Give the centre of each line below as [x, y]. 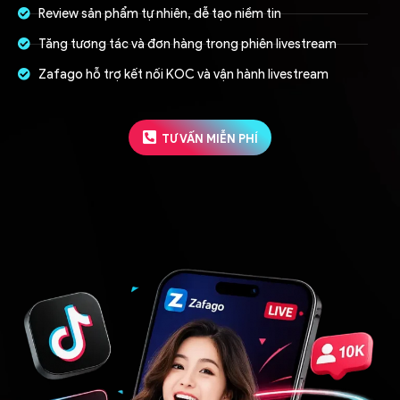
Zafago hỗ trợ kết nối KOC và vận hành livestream [183, 74]
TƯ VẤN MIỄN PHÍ [210, 138]
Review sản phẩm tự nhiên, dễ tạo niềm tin [159, 13]
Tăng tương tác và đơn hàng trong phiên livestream [187, 43]
